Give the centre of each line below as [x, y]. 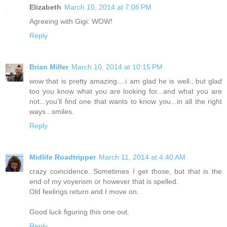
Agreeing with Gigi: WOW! [71, 21]
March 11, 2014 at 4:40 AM [142, 157]
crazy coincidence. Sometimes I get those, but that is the [126, 171]
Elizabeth [45, 7]
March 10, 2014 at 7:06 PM [108, 7]
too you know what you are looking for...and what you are [126, 91]
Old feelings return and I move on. [84, 191]
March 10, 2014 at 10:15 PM [117, 67]
